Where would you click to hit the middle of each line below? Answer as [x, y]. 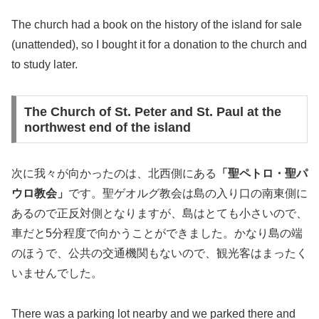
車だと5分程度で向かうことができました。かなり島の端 [157, 234]
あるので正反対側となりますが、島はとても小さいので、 [159, 214]
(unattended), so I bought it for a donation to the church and [159, 44]
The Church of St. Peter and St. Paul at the [152, 111]
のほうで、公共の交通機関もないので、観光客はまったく [159, 253]
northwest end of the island [107, 127]
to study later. [45, 64]
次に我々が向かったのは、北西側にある [114, 174]
